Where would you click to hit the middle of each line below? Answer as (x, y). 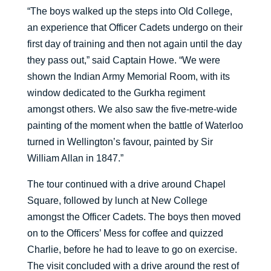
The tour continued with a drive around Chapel (126, 184)
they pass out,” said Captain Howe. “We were (123, 60)
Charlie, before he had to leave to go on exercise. (132, 250)
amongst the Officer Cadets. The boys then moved (134, 217)
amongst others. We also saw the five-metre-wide (132, 109)
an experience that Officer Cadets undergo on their (135, 28)
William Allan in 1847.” (75, 158)
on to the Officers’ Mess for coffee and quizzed (125, 233)
